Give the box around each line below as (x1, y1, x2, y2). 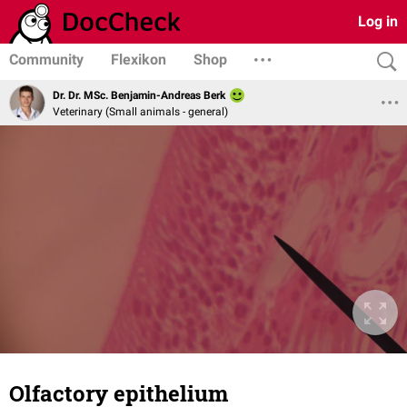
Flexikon (111, 51, 166, 68)
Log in (358, 13, 398, 30)
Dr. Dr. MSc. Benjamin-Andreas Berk (53, 89, 225, 103)
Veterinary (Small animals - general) (53, 104, 228, 118)
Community (9, 51, 84, 68)
